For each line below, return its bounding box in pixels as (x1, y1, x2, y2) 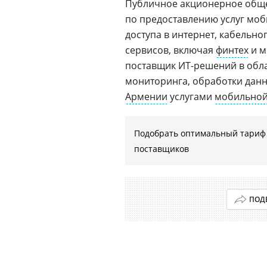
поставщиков (134, 143, 189, 154)
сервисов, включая (125, 44, 216, 57)
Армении (125, 90, 167, 103)
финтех (216, 44, 249, 57)
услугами (167, 90, 215, 103)
